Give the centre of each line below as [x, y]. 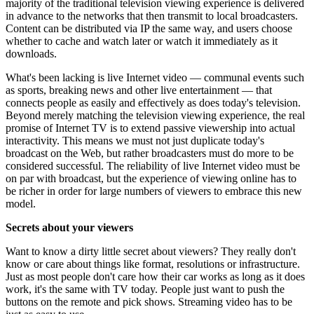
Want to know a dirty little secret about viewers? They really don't [151, 251]
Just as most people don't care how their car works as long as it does [155, 276]
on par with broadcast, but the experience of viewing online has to [151, 178]
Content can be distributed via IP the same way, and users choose [149, 28]
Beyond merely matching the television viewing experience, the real [155, 115]
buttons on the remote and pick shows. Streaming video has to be [149, 301]
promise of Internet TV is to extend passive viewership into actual [150, 128]
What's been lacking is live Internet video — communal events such [155, 77]
